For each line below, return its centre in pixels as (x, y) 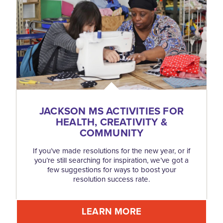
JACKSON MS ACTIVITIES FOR (111, 111)
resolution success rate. (111, 179)
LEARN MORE (111, 211)
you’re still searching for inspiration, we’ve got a (111, 160)
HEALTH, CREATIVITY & (111, 122)
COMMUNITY (111, 133)
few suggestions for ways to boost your (111, 169)
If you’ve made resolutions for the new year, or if (111, 151)
